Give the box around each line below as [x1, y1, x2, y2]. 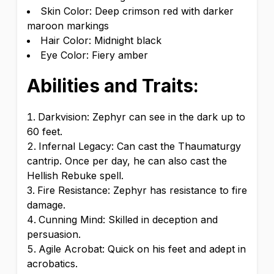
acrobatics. [27, 257, 78, 270]
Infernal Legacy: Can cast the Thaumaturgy [39, 140, 241, 152]
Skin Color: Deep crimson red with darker [40, 5, 234, 17]
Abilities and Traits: [27, 75, 199, 97]
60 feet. [27, 125, 62, 138]
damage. [27, 199, 65, 211]
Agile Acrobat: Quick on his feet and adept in [39, 243, 246, 255]
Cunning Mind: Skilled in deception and [39, 213, 218, 226]
